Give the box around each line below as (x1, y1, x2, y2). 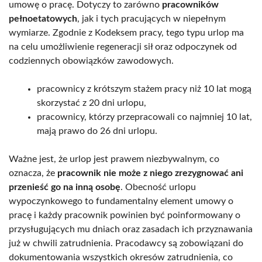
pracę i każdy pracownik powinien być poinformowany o (9, 210, 240, 220)
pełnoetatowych (9, 13, 77, 23)
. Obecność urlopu (120, 182, 196, 192)
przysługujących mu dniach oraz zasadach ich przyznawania (9, 224, 253, 234)
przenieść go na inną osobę (9, 182, 120, 192)
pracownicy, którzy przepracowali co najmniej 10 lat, (37, 112, 252, 122)
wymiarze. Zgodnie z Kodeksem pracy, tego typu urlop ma (9, 27, 244, 37)
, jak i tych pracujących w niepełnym (77, 13, 226, 23)
